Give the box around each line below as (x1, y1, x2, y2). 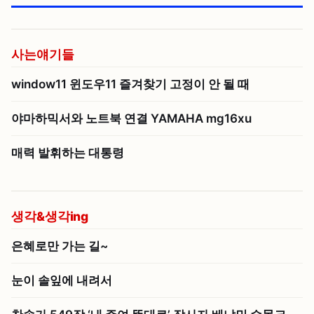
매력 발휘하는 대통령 (11, 146, 124, 161)
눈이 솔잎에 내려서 (11, 273, 112, 288)
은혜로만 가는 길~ (11, 239, 108, 254)
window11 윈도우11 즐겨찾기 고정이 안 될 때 (11, 77, 250, 92)
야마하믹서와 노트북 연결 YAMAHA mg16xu (11, 111, 252, 126)
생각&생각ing (11, 209, 89, 224)
